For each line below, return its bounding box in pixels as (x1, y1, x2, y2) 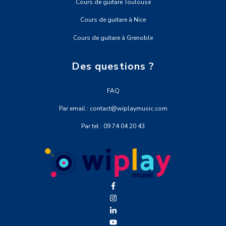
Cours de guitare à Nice (80, 16, 146, 24)
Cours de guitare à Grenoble (73, 33, 153, 42)
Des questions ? (72, 59, 154, 73)
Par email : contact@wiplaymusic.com (59, 104, 167, 112)
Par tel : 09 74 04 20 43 (81, 122, 145, 130)
